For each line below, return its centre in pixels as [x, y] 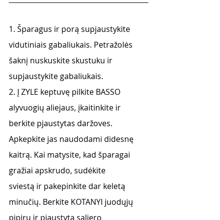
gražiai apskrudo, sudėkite [58, 170]
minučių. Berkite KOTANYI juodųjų [72, 202]
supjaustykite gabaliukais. [56, 76]
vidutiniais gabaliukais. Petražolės [72, 45]
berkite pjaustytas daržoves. [61, 123]
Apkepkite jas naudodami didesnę [72, 139]
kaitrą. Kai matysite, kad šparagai [70, 155]
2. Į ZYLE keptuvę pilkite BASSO [66, 92]
